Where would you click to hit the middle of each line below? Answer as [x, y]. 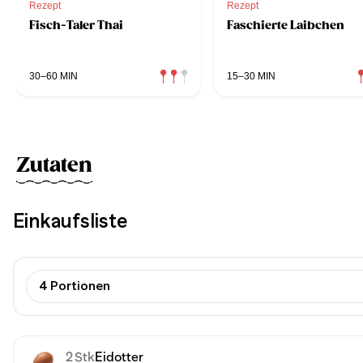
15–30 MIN [251, 76]
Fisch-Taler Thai [76, 25]
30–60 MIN [53, 76]
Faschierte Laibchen [286, 25]
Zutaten [54, 165]
